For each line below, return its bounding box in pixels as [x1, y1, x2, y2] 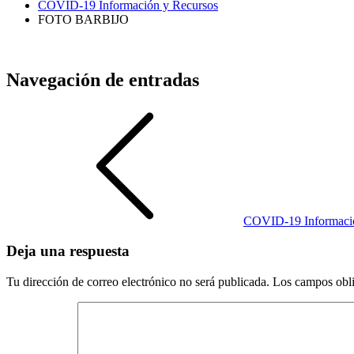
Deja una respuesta [6, 243, 130, 260]
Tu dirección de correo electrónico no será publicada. [6, 275, 269, 289]
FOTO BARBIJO [38, 12, 129, 26]
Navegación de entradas [6, 69, 199, 90]
